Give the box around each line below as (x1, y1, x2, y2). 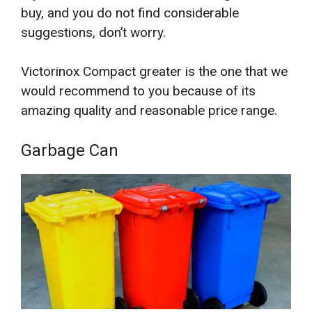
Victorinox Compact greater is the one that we (21, 63, 288, 80)
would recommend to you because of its (21, 83, 256, 100)
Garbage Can (21, 140, 118, 160)
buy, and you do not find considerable (21, 4, 239, 21)
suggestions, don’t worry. (21, 24, 166, 40)
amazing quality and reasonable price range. (21, 102, 277, 119)
